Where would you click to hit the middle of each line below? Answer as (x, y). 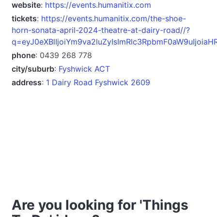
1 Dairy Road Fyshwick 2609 (98, 82)
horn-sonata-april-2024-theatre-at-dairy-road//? (101, 30)
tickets (24, 18)
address (27, 82)
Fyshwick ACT (84, 69)
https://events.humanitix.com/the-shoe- (114, 18)
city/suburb (33, 69)
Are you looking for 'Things (100, 205)
